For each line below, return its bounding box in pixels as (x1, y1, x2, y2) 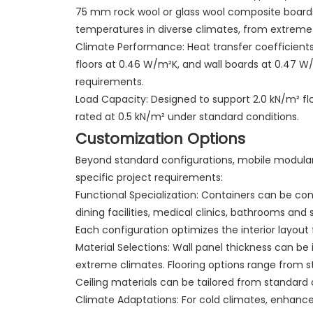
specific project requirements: (75, 170, 223, 184)
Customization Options (75, 128, 245, 149)
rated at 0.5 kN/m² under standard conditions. (75, 109, 299, 124)
